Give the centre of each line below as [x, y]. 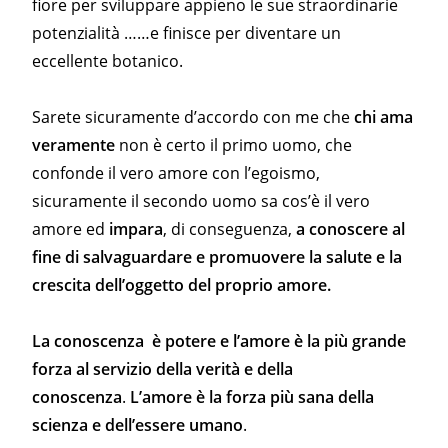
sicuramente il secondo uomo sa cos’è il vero [201, 201]
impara [136, 229]
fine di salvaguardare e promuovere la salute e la [217, 257]
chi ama [384, 117]
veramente [74, 145]
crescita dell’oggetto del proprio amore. [182, 285]
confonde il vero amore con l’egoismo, [176, 173]
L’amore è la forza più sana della [252, 397]
